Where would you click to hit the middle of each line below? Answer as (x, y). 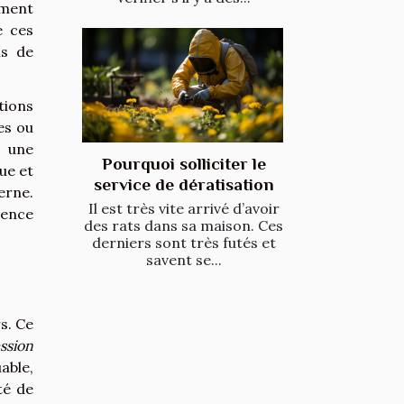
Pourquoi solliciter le (184, 164)
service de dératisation (184, 185)
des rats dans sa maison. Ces (184, 226)
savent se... (184, 260)
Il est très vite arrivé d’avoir (184, 209)
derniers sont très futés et (184, 243)
